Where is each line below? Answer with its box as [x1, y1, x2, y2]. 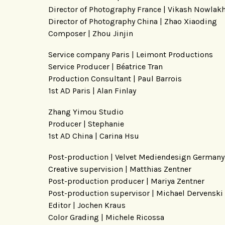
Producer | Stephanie [48, 119, 124, 129]
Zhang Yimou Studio [48, 106, 124, 117]
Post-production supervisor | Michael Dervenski [48, 188, 223, 198]
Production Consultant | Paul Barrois [48, 73, 182, 83]
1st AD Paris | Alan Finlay [48, 85, 136, 95]
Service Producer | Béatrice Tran [48, 61, 163, 71]
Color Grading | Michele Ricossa [48, 212, 164, 222]
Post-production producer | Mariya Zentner [48, 176, 204, 186]
